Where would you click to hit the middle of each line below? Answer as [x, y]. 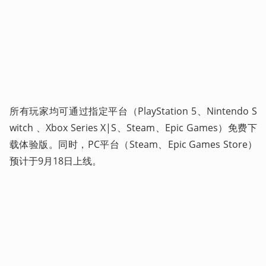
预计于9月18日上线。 [56, 161]
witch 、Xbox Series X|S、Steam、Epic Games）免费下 [133, 127]
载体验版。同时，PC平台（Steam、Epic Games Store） [133, 144]
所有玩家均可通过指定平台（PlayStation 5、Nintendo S [133, 111]
